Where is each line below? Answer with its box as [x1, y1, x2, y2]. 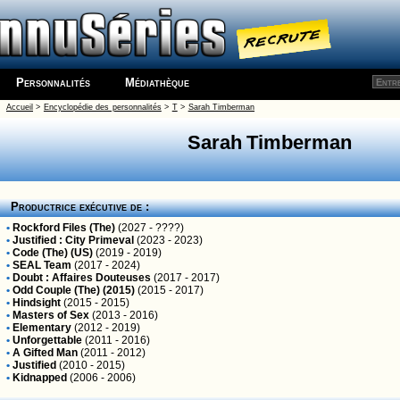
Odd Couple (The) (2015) [12, 284, 135, 296]
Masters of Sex [12, 309, 89, 321]
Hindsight [12, 296, 61, 309]
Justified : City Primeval [12, 234, 134, 246]
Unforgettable [12, 334, 82, 346]
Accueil [6, 103, 33, 112]
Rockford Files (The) [12, 221, 115, 234]
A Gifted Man [12, 346, 78, 359]
